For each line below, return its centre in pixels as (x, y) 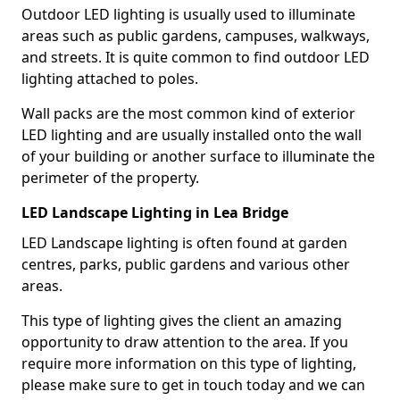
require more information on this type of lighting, (189, 363)
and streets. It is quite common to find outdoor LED (196, 57)
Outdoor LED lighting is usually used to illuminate (188, 14)
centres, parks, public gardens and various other (186, 264)
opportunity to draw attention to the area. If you (185, 342)
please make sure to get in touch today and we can (193, 384)
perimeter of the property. (110, 177)
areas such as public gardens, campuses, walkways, (196, 35)
